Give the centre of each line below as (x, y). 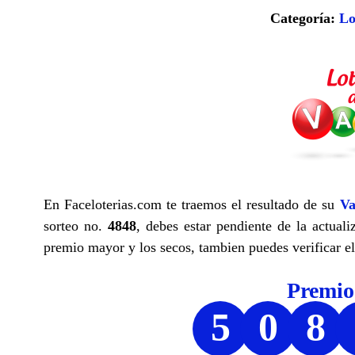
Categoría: (304, 18)
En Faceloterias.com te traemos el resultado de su (192, 204)
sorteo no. (76, 225)
